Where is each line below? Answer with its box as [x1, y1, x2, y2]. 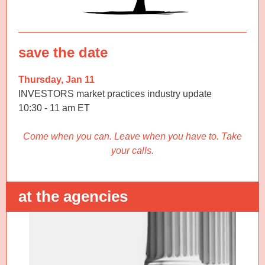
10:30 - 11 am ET [18, 103, 90, 113]
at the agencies [18, 188, 128, 205]
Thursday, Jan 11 [18, 75, 95, 85]
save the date [18, 44, 108, 60]
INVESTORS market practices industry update [18, 89, 212, 99]
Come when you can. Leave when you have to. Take [23, 131, 242, 141]
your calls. [111, 146, 154, 156]
